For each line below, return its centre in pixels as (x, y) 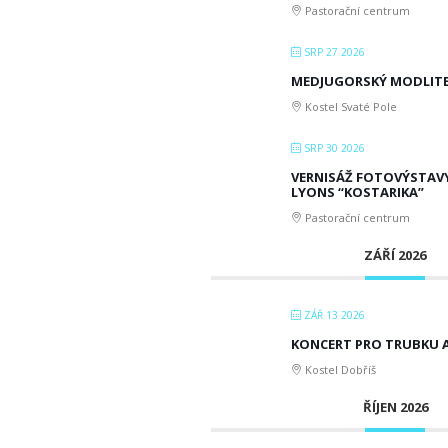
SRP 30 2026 (333, 147)
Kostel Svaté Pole (349, 106)
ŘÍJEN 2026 (395, 406)
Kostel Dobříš (339, 369)
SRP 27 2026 (333, 51)
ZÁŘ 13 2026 (333, 314)
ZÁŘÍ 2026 (395, 254)
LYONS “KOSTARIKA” (357, 191)
